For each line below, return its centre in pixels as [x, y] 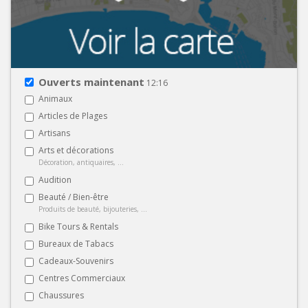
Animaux [55, 98]
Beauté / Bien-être [74, 197]
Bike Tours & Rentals [78, 226]
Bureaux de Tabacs [76, 243]
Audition [55, 179]
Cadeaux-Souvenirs [76, 261]
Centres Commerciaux [82, 278]
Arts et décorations [76, 150]
